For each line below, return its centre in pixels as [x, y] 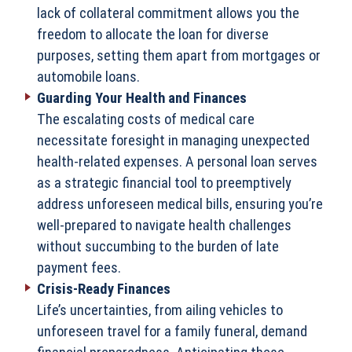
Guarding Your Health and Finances [142, 97]
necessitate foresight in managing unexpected [173, 140]
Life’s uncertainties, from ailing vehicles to [160, 310]
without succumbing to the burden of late [158, 246]
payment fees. [79, 267]
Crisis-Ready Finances [104, 288]
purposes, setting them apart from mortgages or [179, 55]
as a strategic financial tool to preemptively [164, 182]
